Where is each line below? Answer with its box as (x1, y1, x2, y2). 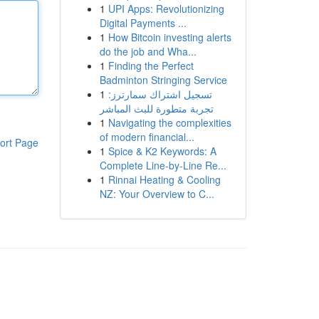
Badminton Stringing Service (99, 73, 227, 87)
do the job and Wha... (99, 44, 197, 58)
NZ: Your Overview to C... (99, 187, 214, 201)
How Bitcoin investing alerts (108, 30, 231, 44)
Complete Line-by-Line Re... (99, 158, 226, 172)
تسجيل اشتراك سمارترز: (108, 87, 212, 101)
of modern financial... (99, 130, 194, 144)
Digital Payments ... (99, 16, 187, 30)
